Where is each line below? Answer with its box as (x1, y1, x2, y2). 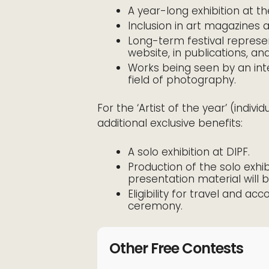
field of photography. (128, 73, 236, 87)
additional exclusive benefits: (97, 116, 243, 130)
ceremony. (128, 199, 183, 213)
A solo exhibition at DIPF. (128, 145, 250, 159)
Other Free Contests (109, 238, 243, 258)
